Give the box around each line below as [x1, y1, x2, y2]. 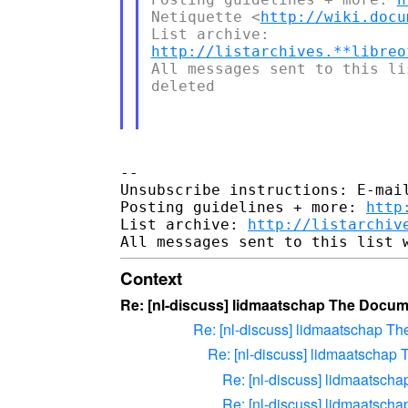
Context [120, 265, 182, 291]
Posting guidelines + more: [120, 198, 366, 216]
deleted [150, 76, 215, 95]
